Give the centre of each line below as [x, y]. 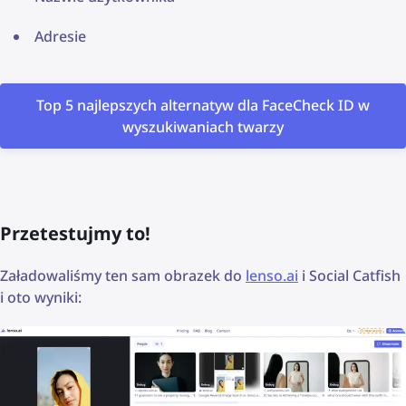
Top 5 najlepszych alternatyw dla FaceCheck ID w [203, 105]
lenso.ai [272, 275]
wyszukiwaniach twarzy [203, 126]
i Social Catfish [349, 275]
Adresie [60, 36]
